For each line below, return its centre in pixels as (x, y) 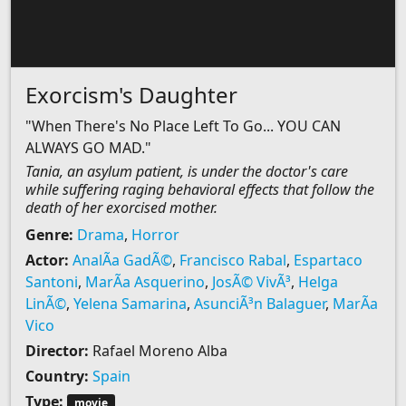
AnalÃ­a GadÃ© (122, 260)
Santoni (52, 282)
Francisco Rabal (233, 260)
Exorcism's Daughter (131, 95)
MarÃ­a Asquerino (145, 282)
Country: (57, 376)
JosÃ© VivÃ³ (251, 282)
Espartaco (328, 260)
